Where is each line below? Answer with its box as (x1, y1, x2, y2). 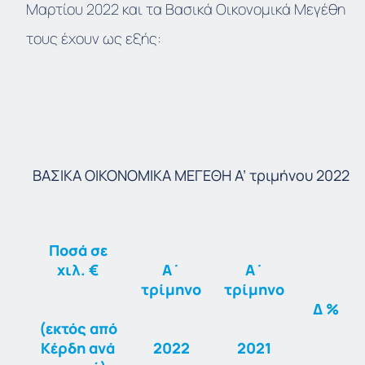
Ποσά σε (48, 240, 108, 261)
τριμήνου (248, 165, 313, 186)
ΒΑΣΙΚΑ (32, 165, 81, 186)
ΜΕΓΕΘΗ (174, 165, 231, 186)
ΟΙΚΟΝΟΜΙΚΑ (84, 165, 171, 186)
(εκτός (38, 319, 86, 339)
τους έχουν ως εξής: (26, 29, 161, 49)
